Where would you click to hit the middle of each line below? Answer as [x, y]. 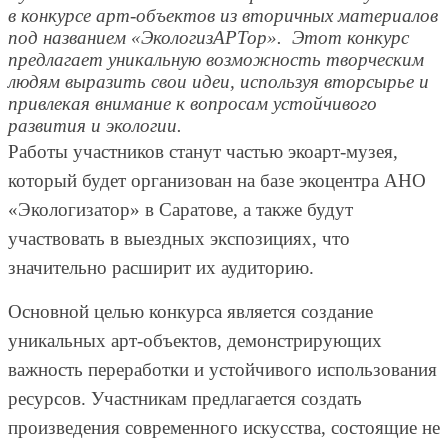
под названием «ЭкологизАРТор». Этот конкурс [208, 37]
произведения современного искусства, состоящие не [224, 427]
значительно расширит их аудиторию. [161, 267]
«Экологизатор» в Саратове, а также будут [180, 209]
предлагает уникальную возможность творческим [216, 59]
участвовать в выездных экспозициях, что [179, 238]
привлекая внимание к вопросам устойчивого [192, 103]
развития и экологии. [95, 125]
